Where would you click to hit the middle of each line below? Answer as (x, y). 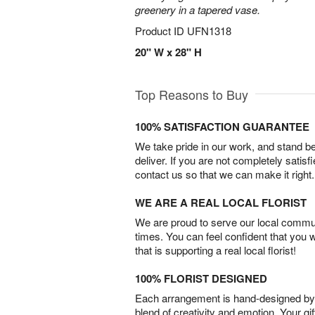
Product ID (161, 31)
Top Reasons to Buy (192, 94)
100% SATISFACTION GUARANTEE (222, 127)
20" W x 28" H (168, 52)
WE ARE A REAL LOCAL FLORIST (221, 202)
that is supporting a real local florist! (216, 250)
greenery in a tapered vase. (198, 9)
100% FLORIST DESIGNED (201, 278)
